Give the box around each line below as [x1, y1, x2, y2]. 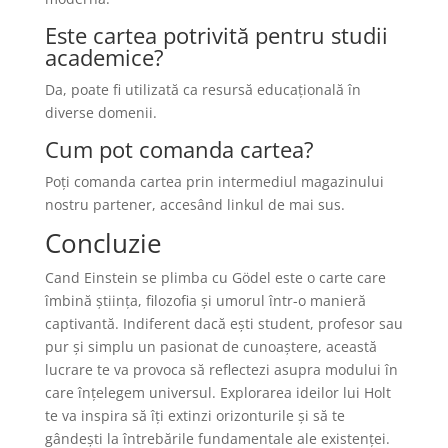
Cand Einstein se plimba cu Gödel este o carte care [44, 268, 386, 287]
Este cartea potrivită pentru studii [44, 20, 388, 50]
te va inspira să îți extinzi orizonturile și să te [44, 406, 345, 425]
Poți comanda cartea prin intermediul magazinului [44, 172, 384, 191]
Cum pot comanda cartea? [44, 134, 314, 164]
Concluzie [44, 225, 162, 261]
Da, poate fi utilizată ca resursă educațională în [44, 80, 361, 99]
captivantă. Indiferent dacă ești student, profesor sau [44, 314, 403, 333]
